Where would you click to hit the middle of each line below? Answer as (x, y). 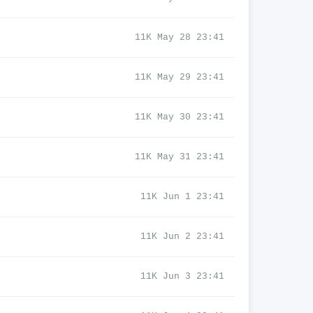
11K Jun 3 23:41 (182, 276)
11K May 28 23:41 (180, 37)
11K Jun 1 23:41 (182, 197)
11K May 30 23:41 (180, 117)
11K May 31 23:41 (180, 157)
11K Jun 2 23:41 (182, 236)
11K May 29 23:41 (180, 77)
